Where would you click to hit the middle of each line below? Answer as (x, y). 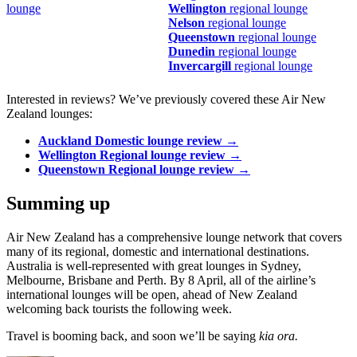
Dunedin (193, 52)
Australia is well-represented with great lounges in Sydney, (154, 266)
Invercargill (201, 66)
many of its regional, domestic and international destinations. (158, 252)
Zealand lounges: (49, 114)
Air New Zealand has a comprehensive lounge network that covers (174, 237)
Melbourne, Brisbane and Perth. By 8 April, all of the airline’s (161, 280)
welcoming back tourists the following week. (119, 309)
